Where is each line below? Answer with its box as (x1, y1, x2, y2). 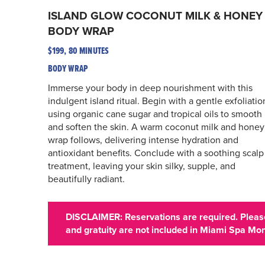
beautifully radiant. (47, 172, 125, 185)
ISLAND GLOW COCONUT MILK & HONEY (47, 7, 263, 24)
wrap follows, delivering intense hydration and (47, 132, 238, 146)
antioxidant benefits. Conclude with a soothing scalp (47, 146, 264, 159)
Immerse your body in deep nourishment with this (47, 80, 253, 94)
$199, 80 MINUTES (47, 43, 109, 57)
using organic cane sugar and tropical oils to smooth (47, 106, 262, 120)
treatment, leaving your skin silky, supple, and (47, 159, 235, 172)
